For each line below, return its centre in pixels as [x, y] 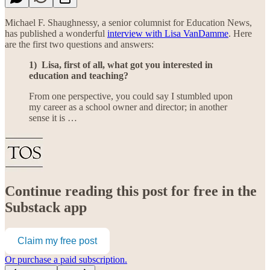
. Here [240, 33]
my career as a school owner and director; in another [128, 107]
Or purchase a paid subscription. [66, 260]
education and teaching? [79, 75]
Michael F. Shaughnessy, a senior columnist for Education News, [128, 22]
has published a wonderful [56, 33]
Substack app [46, 208]
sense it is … [53, 118]
